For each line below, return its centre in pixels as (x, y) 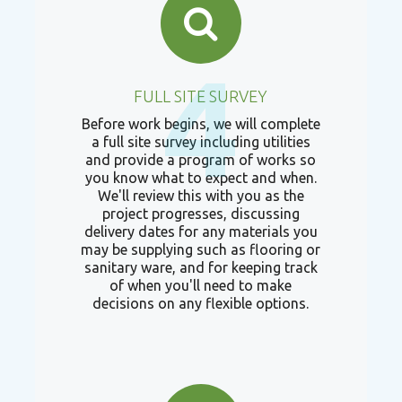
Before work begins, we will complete (201, 124)
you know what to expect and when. (201, 178)
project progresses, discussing (201, 214)
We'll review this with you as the (201, 196)
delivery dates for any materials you (201, 232)
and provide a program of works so (201, 160)
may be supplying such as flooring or (201, 249)
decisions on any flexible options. (201, 303)
